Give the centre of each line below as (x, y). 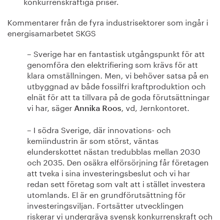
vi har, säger (51, 107)
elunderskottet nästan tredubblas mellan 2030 (114, 151)
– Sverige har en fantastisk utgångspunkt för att (116, 53)
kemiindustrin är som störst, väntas (93, 140)
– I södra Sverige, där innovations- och (99, 129)
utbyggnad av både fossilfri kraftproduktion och (116, 85)
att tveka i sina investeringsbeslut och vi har (109, 172)
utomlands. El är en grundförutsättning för (106, 194)
